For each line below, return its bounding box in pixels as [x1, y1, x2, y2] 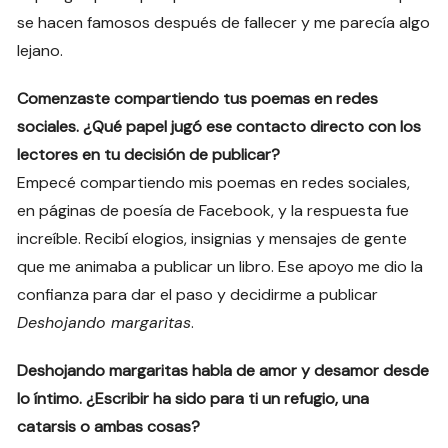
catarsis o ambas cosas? [17, 416, 201, 438]
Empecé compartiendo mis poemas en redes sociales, [17, 172, 411, 194]
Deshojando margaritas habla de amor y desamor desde [17, 360, 430, 382]
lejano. [17, 40, 64, 62]
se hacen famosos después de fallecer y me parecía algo [17, 12, 431, 34]
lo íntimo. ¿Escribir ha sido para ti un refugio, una [17, 388, 370, 410]
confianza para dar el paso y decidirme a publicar [17, 284, 379, 306]
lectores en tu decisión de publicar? [17, 144, 281, 166]
